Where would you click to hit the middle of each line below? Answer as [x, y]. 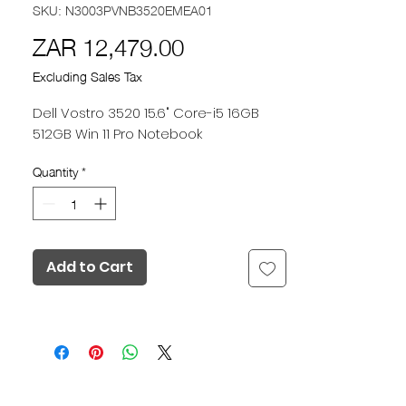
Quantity [55, 170]
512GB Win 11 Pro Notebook [117, 133]
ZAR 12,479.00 [108, 44]
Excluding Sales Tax [87, 75]
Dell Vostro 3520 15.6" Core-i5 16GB [146, 112]
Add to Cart [90, 266]
